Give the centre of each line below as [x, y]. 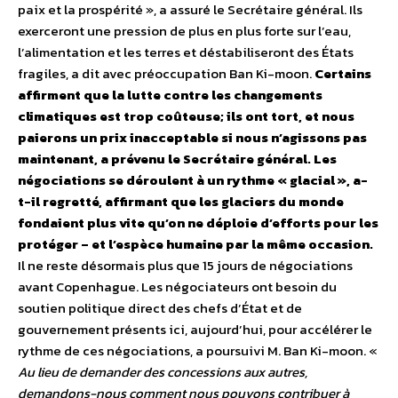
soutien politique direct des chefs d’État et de [160, 308]
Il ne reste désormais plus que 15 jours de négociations [185, 266]
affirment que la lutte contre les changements [170, 95]
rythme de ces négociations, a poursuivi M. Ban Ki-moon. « [198, 351]
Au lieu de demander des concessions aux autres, [163, 372]
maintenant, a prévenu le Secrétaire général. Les [177, 159]
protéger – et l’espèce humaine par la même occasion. [195, 244]
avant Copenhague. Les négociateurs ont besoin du [177, 287]
